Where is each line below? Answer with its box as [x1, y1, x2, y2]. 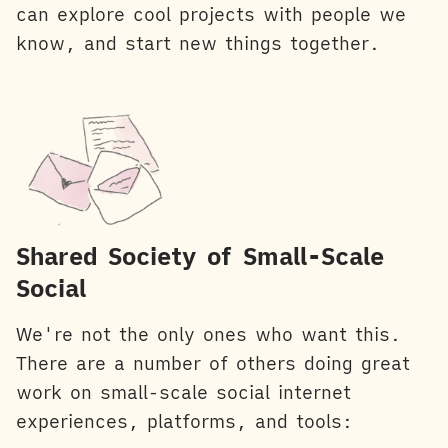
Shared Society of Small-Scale [16, 240, 384, 273]
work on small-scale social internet [16, 381, 351, 405]
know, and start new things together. [16, 32, 380, 56]
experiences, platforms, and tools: [16, 410, 353, 434]
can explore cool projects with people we [16, 3, 406, 27]
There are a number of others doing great [16, 352, 410, 376]
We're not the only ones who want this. [16, 323, 401, 347]
